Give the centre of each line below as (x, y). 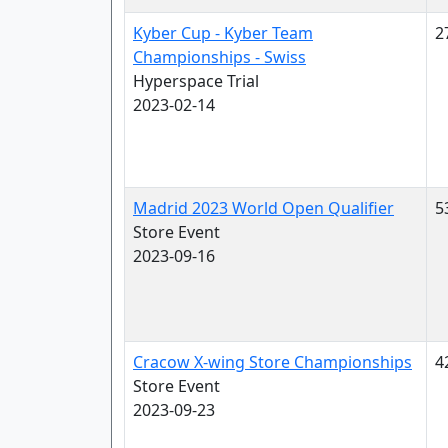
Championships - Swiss (219, 57)
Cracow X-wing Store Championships (272, 362)
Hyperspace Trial (196, 81)
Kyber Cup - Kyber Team (223, 33)
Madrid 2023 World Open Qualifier (263, 208)
